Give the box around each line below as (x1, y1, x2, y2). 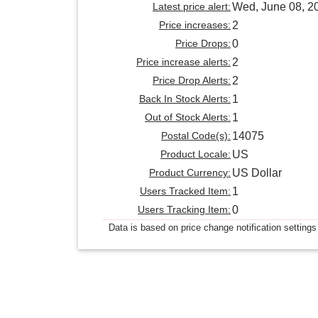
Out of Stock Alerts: (145, 111, 231, 124)
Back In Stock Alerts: (139, 93, 231, 105)
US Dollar (232, 167, 282, 180)
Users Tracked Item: (140, 185, 231, 197)
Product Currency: (149, 167, 231, 179)
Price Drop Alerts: (153, 75, 231, 87)
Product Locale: (160, 148, 231, 160)
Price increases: (159, 19, 231, 31)
